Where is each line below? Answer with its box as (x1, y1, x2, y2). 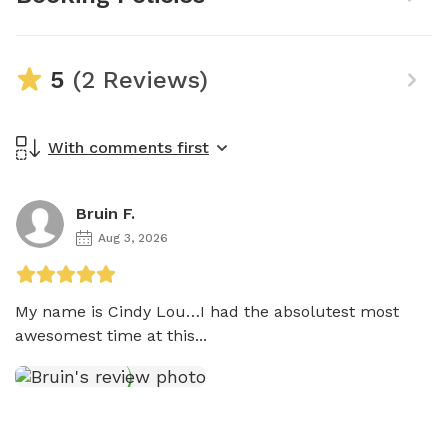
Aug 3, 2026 (98, 230, 168, 245)
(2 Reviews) (64, 65, 208, 94)
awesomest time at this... (15, 325, 207, 345)
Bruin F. (76, 203, 135, 223)
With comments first (48, 137, 209, 157)
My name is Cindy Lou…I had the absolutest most (15, 301, 399, 321)
